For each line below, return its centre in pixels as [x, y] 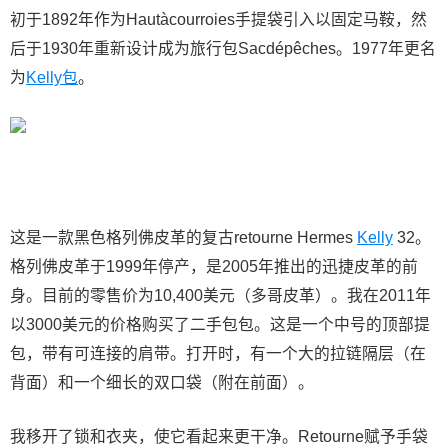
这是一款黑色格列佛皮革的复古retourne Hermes [183, 237]
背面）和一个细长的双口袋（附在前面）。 [162, 382]
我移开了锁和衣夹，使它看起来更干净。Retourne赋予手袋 [219, 436]
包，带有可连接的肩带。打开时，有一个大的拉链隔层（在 [218, 353]
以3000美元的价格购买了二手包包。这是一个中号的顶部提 [220, 324]
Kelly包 [52, 77]
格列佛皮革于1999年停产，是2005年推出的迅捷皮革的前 [214, 266]
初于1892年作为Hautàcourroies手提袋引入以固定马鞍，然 [218, 19]
